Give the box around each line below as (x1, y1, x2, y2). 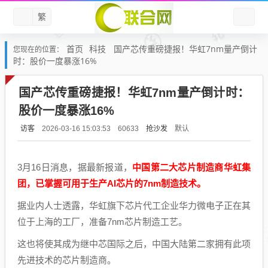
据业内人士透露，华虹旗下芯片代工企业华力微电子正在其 (17, 200, 251, 211)
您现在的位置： (13, 45, 63, 54)
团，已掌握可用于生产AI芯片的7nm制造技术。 (17, 178, 206, 188)
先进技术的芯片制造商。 (17, 255, 116, 265)
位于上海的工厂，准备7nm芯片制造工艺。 (17, 217, 187, 227)
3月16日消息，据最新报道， (17, 162, 133, 172)
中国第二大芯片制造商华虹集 (132, 162, 251, 172)
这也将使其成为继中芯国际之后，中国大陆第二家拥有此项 (17, 239, 251, 249)
